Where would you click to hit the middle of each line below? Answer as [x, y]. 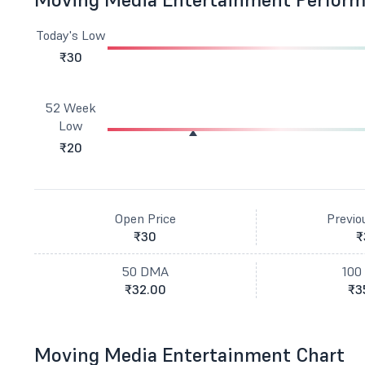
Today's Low [71, 35]
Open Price [145, 218]
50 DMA [145, 271]
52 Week [71, 108]
